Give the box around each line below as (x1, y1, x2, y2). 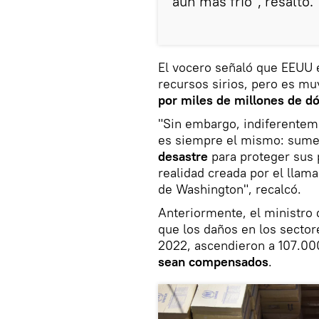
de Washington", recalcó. (158, 180, 301, 197)
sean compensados (158, 253, 268, 270)
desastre (158, 147, 211, 164)
